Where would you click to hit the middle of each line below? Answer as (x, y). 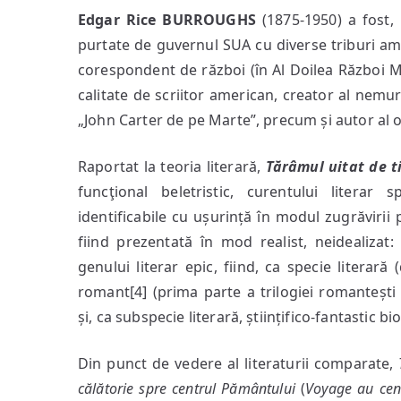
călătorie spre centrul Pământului (189, 388)
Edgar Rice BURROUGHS (167, 20)
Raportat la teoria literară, (172, 166)
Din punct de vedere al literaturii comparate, (239, 363)
